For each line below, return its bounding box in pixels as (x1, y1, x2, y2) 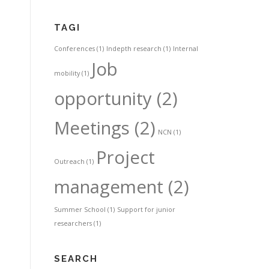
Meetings (54, 115, 130, 140)
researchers (54, 219, 92, 228)
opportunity (54, 86, 152, 110)
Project (96, 145, 155, 169)
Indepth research (106, 44, 162, 53)
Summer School (54, 205, 106, 214)
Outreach (54, 157, 85, 166)
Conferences (54, 44, 95, 53)
